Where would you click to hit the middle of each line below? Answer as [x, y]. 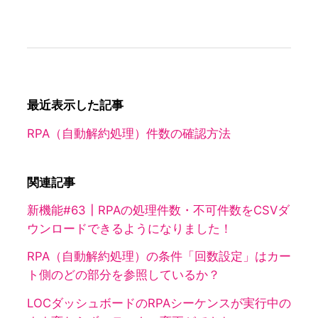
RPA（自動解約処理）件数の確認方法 [128, 133]
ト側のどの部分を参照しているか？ [123, 275]
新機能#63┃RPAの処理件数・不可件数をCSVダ [158, 210]
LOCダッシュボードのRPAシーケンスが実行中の [159, 303]
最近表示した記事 [75, 105]
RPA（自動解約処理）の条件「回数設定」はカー [159, 257]
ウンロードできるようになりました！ [129, 228]
